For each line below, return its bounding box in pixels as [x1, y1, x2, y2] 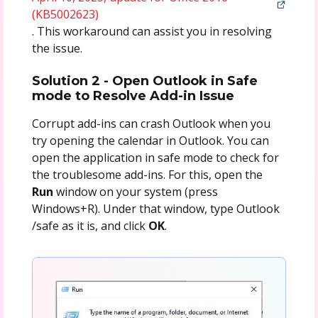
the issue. [31, 40, 82, 56]
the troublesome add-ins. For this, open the [31, 166, 263, 182]
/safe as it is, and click [31, 217, 148, 234]
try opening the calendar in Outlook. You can [31, 132, 269, 148]
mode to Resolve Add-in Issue [31, 87, 234, 104]
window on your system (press [53, 183, 218, 199]
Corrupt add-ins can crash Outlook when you [31, 115, 270, 131]
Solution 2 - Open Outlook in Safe [31, 72, 258, 89]
